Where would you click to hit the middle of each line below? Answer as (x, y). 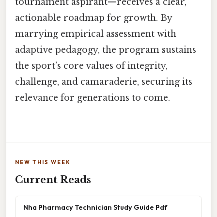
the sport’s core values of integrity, (91, 66)
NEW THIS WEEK (43, 163)
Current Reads (53, 180)
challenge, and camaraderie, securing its (104, 82)
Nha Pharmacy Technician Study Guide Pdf (95, 207)
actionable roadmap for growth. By (93, 18)
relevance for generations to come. (93, 98)
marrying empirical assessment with (96, 34)
